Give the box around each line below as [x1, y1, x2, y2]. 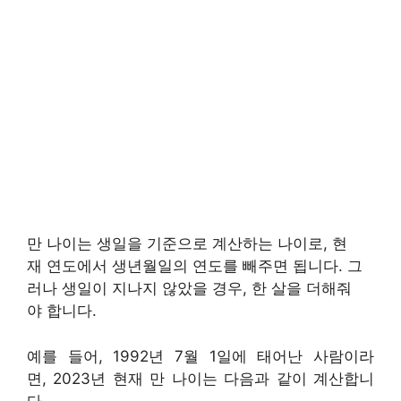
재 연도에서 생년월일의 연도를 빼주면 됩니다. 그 [27, 257, 363, 276]
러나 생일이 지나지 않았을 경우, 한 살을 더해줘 [27, 279, 352, 298]
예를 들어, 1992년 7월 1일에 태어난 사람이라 [27, 346, 374, 365]
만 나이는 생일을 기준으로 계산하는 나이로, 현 [27, 235, 347, 253]
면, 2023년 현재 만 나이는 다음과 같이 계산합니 [27, 369, 374, 388]
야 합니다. [27, 302, 97, 320]
